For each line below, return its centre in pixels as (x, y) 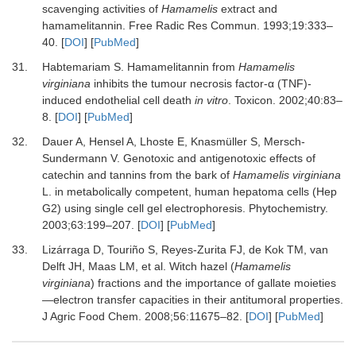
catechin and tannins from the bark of (137, 175)
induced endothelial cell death (118, 100)
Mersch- (284, 141)
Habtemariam (76, 67)
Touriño (126, 250)
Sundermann (74, 158)
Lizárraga (66, 250)
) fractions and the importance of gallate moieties (213, 283)
